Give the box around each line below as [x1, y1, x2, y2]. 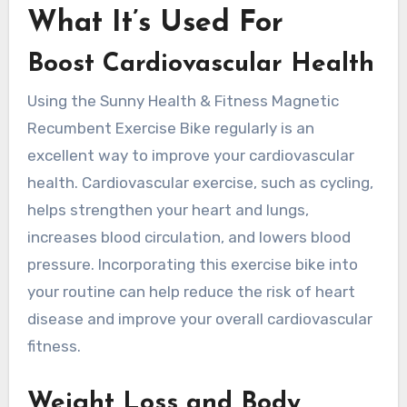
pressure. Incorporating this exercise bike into [26, 254, 358, 273]
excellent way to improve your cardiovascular [26, 145, 354, 164]
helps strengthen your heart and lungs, [26, 200, 309, 219]
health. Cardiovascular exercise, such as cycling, [26, 173, 373, 192]
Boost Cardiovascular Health [26, 52, 374, 78]
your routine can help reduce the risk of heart [26, 282, 355, 301]
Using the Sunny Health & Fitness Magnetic [26, 91, 339, 110]
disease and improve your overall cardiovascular [26, 309, 372, 328]
